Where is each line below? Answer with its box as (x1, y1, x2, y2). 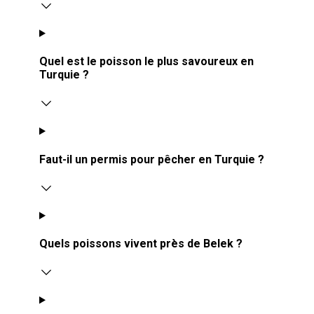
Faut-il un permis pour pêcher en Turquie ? (39, 152, 264, 166)
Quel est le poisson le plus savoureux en (39, 55, 254, 69)
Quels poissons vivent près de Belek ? (39, 237, 243, 251)
